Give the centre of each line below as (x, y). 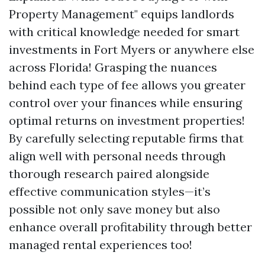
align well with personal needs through (117, 156)
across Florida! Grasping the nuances (113, 67)
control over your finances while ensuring (125, 103)
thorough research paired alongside (109, 174)
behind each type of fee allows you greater (127, 85)
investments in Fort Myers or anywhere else (132, 49)
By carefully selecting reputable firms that (126, 138)
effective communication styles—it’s (110, 191)
